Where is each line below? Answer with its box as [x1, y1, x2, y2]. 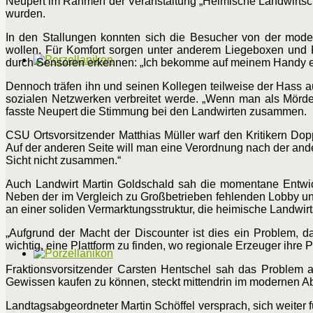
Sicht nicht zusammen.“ [6, 154, 121, 167]
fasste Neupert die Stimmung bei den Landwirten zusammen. [6, 105, 307, 118]
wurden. [6, 8, 45, 20]
